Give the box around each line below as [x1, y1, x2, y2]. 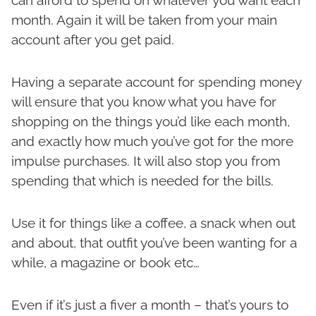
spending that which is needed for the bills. [11, 173, 274, 189]
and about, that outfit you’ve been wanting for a [11, 235, 297, 251]
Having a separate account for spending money [11, 74, 301, 90]
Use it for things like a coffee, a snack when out [11, 215, 296, 231]
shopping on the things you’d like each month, [11, 114, 290, 130]
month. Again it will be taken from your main [11, 12, 277, 28]
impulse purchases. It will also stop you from [11, 153, 280, 169]
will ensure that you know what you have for [11, 94, 276, 110]
